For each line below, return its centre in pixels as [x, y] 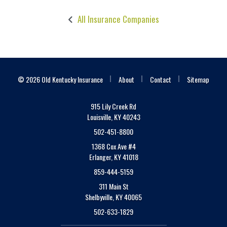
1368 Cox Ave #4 [113, 146]
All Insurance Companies [118, 19]
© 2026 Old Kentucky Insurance [60, 79]
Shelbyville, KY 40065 [113, 197]
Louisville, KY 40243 [113, 117]
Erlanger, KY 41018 [113, 157]
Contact [161, 79]
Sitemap [198, 79]
